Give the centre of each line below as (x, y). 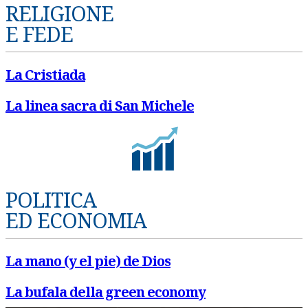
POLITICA (51, 200)
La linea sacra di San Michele (100, 106)
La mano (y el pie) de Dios (88, 261)
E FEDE (39, 34)
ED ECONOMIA (76, 220)
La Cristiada (45, 75)
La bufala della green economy (106, 292)
